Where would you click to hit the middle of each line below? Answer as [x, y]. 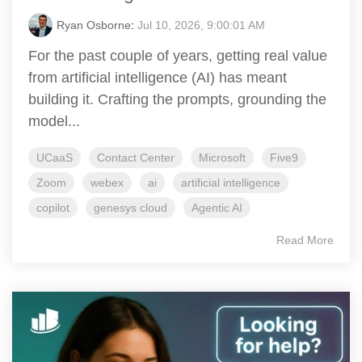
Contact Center [136, 158]
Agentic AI [217, 208]
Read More [305, 240]
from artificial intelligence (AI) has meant [158, 78]
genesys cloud [130, 208]
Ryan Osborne [94, 25]
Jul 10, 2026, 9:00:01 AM [201, 25]
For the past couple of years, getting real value [178, 56]
